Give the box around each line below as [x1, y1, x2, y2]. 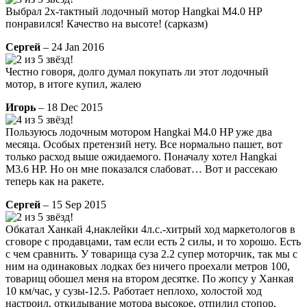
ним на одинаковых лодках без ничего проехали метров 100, [5, 260, 290, 272]
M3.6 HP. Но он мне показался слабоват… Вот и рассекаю [5, 162, 278, 175]
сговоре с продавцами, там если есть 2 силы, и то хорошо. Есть [5, 235, 301, 247]
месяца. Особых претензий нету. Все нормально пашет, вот [5, 138, 282, 150]
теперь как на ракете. [5, 175, 104, 187]
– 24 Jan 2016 [40, 40, 104, 53]
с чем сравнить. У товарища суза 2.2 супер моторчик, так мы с [5, 247, 297, 260]
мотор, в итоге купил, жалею [5, 77, 141, 90]
